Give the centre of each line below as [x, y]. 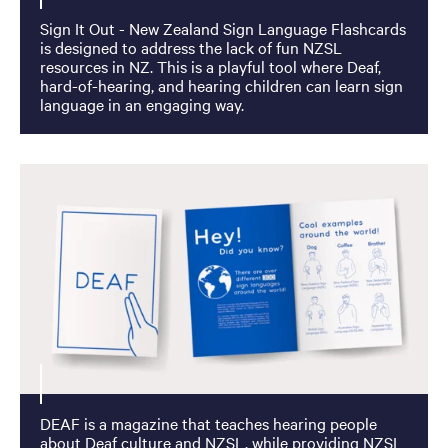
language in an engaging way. [141, 104]
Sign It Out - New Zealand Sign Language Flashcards [222, 28]
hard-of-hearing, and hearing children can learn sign [221, 85]
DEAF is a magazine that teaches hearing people [208, 422]
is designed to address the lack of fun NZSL [190, 47]
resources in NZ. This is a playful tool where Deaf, [210, 66]
